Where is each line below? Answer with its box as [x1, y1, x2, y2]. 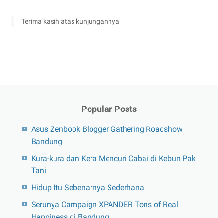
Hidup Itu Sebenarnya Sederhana [31, 182, 144, 192]
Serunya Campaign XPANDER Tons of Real [31, 200, 178, 209]
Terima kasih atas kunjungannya [21, 17, 119, 25]
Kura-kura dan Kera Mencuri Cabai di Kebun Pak [31, 153, 196, 163]
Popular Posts [81, 103, 137, 114]
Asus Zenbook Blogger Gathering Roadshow [31, 124, 182, 134]
